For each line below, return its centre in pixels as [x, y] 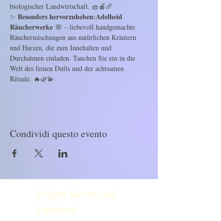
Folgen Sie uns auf [77, 194]
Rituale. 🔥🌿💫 [32, 79]
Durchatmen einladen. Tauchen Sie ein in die [74, 58]
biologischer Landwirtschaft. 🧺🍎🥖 [61, 6]
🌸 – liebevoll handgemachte [95, 27]
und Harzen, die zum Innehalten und [62, 48]
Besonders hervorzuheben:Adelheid [71, 17]
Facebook [56, 210]
